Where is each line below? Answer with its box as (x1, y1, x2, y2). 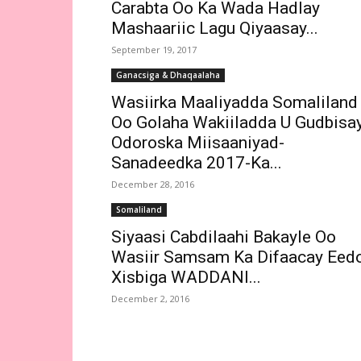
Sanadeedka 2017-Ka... (111, 153, 282, 172)
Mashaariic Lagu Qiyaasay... (111, 19, 318, 38)
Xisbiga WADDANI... (111, 268, 261, 287)
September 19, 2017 (111, 44, 197, 56)
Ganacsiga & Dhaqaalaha (116, 69, 220, 81)
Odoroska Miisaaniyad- (111, 133, 284, 152)
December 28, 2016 (111, 178, 194, 190)
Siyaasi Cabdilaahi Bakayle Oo (111, 227, 336, 247)
